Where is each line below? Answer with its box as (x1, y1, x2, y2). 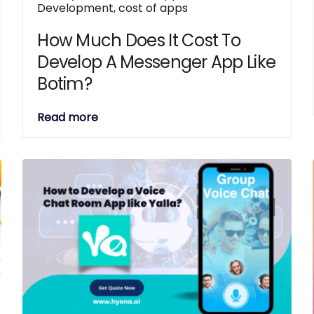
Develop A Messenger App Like (37, 50, 276, 74)
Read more (37, 109, 99, 125)
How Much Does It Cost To (37, 29, 241, 52)
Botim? (37, 72, 93, 95)
